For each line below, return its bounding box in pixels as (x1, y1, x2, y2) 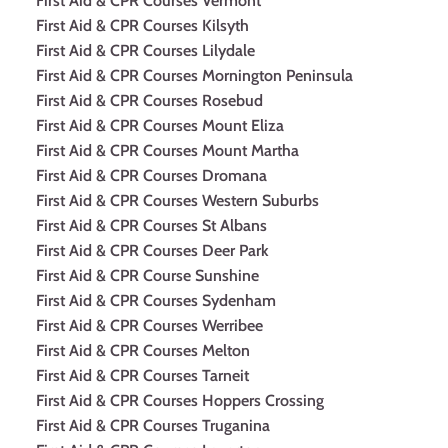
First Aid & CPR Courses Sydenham (36, 291, 276, 311)
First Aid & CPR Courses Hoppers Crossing (36, 391, 324, 411)
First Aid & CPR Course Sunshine (36, 266, 259, 286)
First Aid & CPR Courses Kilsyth (36, 16, 249, 36)
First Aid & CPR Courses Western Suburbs (36, 191, 319, 211)
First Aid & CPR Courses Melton (36, 341, 250, 361)
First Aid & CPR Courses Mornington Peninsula (36, 66, 353, 86)
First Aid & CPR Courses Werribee (36, 316, 263, 336)
